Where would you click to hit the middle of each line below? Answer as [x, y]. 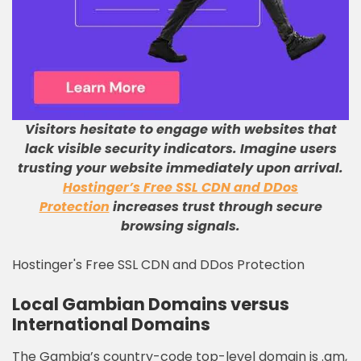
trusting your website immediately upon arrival [178, 168]
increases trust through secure [216, 207]
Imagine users [288, 149]
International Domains [111, 324]
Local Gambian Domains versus [151, 304]
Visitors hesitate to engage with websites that [180, 129]
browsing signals [178, 226]
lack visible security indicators [129, 149]
